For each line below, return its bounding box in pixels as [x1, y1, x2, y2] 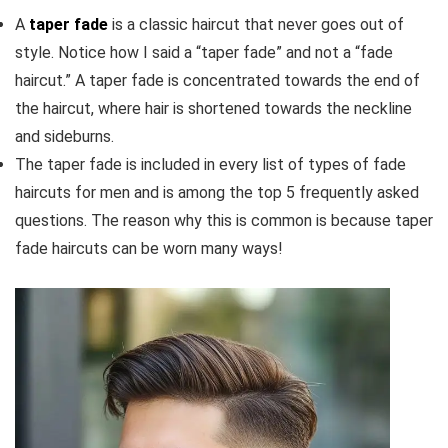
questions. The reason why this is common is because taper [15, 211, 433, 231]
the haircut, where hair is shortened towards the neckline [15, 99, 412, 119]
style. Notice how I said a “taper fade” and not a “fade [15, 43, 393, 63]
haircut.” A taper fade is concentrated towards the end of [15, 71, 420, 91]
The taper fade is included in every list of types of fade [15, 155, 406, 175]
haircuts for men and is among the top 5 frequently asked [15, 183, 419, 203]
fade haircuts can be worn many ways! [15, 239, 283, 259]
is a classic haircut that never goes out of [108, 15, 404, 35]
